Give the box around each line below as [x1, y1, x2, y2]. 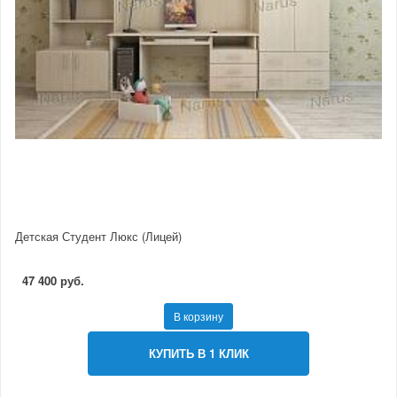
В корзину [174, 308, 223, 324]
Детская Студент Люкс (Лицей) [15, 228, 182, 245]
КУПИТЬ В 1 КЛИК [148, 345, 249, 362]
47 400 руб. [22, 272, 84, 290]
